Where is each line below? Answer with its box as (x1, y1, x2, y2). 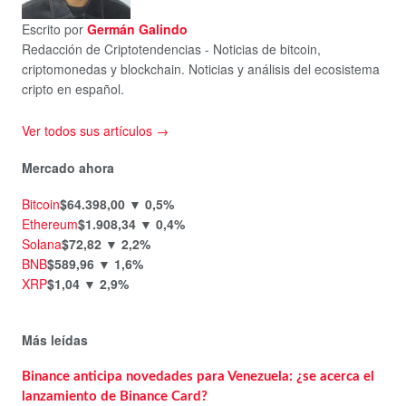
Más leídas (22, 331, 88, 350)
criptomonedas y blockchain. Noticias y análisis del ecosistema (22, 59, 380, 78)
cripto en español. (22, 79, 124, 98)
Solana (22, 235, 62, 254)
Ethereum (22, 215, 78, 234)
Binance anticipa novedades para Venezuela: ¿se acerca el (22, 369, 374, 383)
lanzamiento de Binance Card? (22, 389, 208, 403)
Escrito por (22, 19, 83, 38)
